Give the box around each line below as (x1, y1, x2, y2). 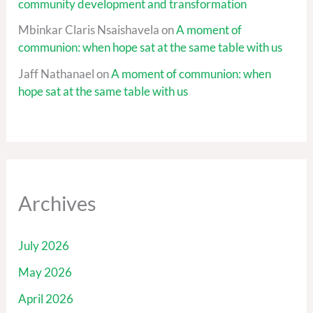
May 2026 (18, 265, 73, 280)
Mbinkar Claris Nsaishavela (18, 22, 160, 38)
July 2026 (18, 238, 70, 254)
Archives (18, 191, 97, 216)
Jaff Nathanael (18, 66, 95, 82)
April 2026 (18, 291, 74, 306)
